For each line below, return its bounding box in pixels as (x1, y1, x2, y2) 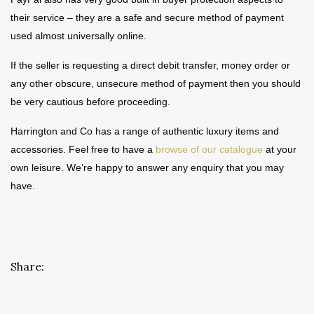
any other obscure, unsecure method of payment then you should (11, 78, 301, 90)
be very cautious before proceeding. (11, 96, 170, 108)
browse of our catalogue (156, 144, 263, 156)
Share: (11, 259, 44, 274)
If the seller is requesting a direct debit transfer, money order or (11, 60, 290, 71)
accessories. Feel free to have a (11, 144, 156, 156)
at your (263, 144, 296, 156)
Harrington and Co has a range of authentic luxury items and (11, 125, 279, 137)
